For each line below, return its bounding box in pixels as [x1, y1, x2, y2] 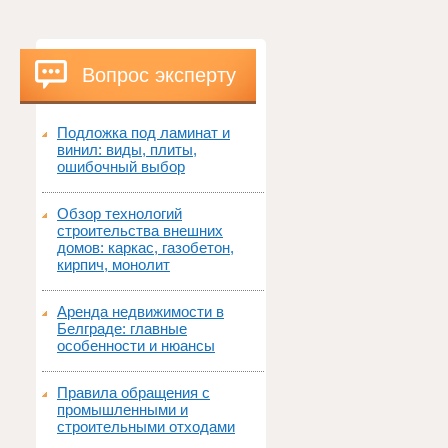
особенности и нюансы [57, 336, 215, 354]
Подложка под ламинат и [57, 123, 230, 141]
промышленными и [57, 400, 188, 418]
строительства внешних [57, 221, 223, 239]
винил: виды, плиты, [57, 140, 197, 158]
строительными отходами [57, 417, 235, 435]
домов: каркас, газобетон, [57, 238, 234, 256]
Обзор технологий [57, 204, 182, 222]
